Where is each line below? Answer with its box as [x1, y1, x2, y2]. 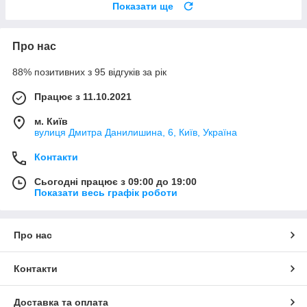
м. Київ [34, 115, 68, 127]
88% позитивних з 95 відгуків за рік [12, 66, 167, 77]
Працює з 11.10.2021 [34, 90, 132, 102]
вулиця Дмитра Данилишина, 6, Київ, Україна [34, 126, 237, 138]
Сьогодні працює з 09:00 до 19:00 [34, 175, 197, 187]
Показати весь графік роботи [34, 186, 177, 198]
